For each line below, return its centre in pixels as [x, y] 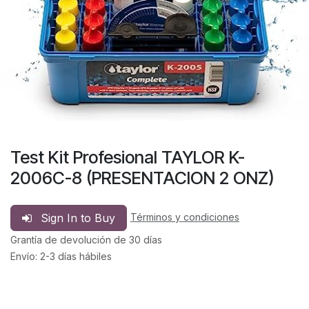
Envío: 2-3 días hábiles [61, 256]
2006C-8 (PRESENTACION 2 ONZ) [142, 178]
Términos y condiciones [185, 217]
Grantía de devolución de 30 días [86, 239]
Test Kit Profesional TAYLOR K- [128, 157]
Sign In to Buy [78, 218]
